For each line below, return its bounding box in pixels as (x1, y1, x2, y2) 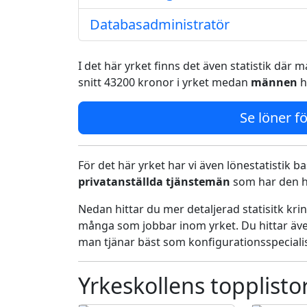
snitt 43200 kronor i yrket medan (78, 75, 251, 90)
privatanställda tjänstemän (78, 174, 233, 189)
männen (251, 75, 297, 90)
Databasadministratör (90, 15, 230, 34)
